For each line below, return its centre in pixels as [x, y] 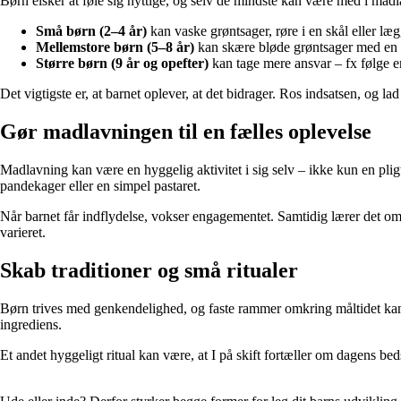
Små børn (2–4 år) [91, 31]
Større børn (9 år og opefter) [122, 64]
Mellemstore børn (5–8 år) [115, 47]
